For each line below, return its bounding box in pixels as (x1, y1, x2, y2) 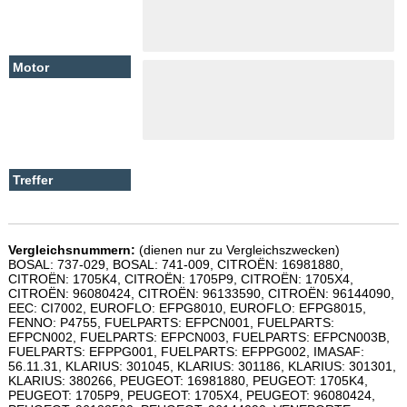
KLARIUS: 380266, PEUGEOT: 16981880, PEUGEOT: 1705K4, (7, 373, 368, 389)
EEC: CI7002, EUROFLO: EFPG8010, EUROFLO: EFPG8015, (7, 301, 366, 316)
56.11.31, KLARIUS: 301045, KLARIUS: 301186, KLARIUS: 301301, (7, 359, 396, 374)
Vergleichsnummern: (7, 243, 135, 258)
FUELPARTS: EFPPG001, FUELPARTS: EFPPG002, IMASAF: (7, 344, 364, 360)
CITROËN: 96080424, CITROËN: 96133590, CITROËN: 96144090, (7, 286, 394, 302)
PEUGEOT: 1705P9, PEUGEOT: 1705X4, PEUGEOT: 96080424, (7, 388, 375, 403)
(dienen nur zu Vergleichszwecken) (138, 243, 340, 258)
